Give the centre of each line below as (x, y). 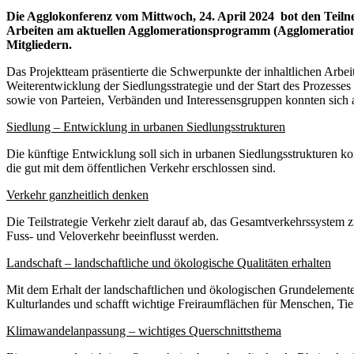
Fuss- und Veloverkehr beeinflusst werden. (113, 235)
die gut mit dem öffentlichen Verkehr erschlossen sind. (141, 168)
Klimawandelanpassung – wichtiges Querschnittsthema (144, 330)
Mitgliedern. (39, 44)
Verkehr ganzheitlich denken (77, 194)
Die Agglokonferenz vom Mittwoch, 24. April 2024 (143, 16)
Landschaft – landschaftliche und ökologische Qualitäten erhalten (169, 262)
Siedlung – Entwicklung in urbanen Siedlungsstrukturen (146, 126)
